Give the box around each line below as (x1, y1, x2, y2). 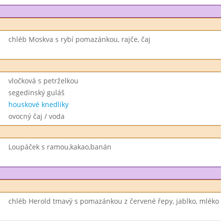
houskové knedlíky (8, 100, 69, 109)
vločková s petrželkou (8, 76, 78, 85)
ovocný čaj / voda (8, 111, 65, 121)
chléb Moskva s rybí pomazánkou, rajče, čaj (8, 35, 150, 44)
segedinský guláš (8, 88, 65, 97)
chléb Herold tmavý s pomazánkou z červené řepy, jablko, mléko (8, 196, 219, 206)
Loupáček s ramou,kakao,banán (8, 142, 111, 151)
